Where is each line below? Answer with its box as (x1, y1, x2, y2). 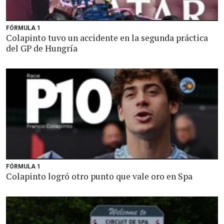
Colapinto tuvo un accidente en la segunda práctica (6, 32, 208, 43)
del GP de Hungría (6, 42, 77, 54)
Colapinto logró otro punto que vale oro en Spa (6, 170, 192, 182)
